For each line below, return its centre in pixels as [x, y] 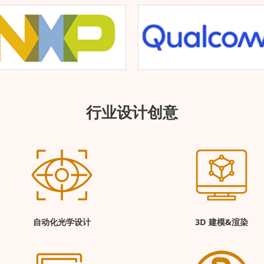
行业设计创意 [132, 112]
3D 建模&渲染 [221, 222]
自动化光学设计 [62, 222]
